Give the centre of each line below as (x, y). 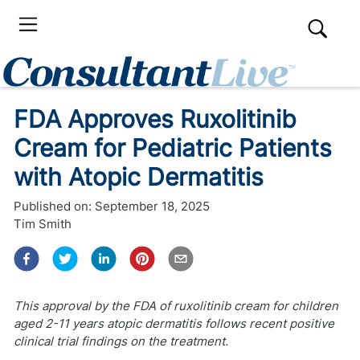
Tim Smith (43, 224)
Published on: (53, 206)
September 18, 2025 (152, 206)
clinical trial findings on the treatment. (121, 341)
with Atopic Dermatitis (139, 177)
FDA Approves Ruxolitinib (155, 119)
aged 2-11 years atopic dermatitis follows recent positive (174, 323)
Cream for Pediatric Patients (173, 148)
